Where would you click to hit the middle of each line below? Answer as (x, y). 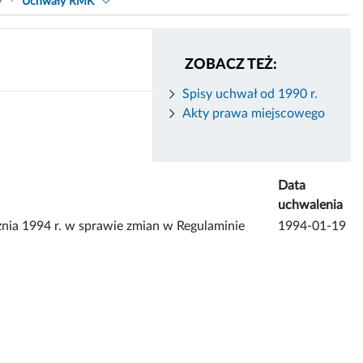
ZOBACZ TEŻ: (231, 64)
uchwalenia (310, 205)
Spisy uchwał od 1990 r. (250, 94)
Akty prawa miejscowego (254, 113)
